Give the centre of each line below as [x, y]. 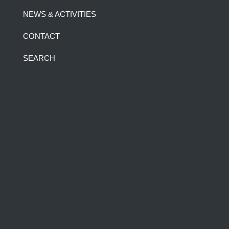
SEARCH [39, 58]
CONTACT [41, 36]
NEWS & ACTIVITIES [60, 14]
